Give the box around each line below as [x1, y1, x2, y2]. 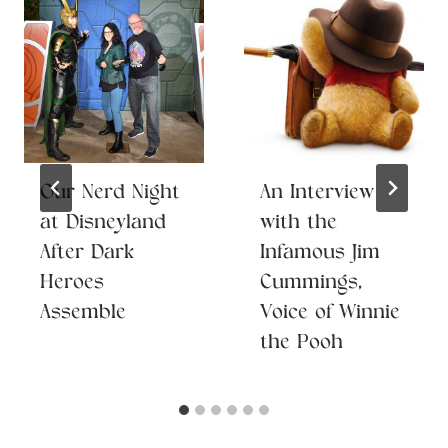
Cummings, [260, 273, 362, 295]
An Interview [260, 183, 374, 205]
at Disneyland [40, 213, 166, 235]
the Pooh [260, 333, 343, 355]
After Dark [40, 243, 134, 265]
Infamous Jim [260, 243, 380, 265]
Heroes [40, 273, 104, 295]
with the [260, 213, 337, 235]
